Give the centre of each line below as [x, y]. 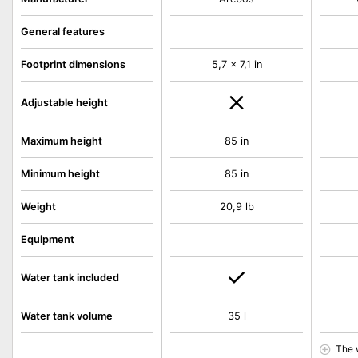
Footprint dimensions [73, 64]
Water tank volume [67, 316]
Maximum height [62, 141]
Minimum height [60, 174]
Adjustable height [64, 103]
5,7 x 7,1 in [237, 64]
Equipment [48, 239]
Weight [38, 207]
